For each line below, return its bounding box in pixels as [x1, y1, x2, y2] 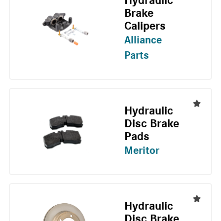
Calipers [124, 20, 166, 33]
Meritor [124, 145, 159, 156]
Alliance [124, 35, 162, 46]
